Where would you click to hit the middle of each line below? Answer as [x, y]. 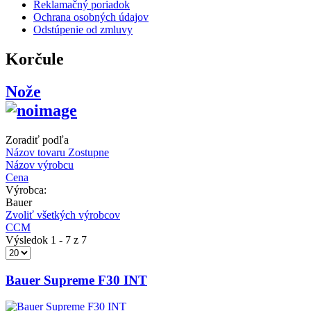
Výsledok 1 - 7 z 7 [46, 239]
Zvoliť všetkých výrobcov [63, 215]
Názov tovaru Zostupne [57, 152]
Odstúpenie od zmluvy [83, 30]
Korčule [35, 59]
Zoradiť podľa [37, 140]
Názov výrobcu [40, 165]
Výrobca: [26, 190]
